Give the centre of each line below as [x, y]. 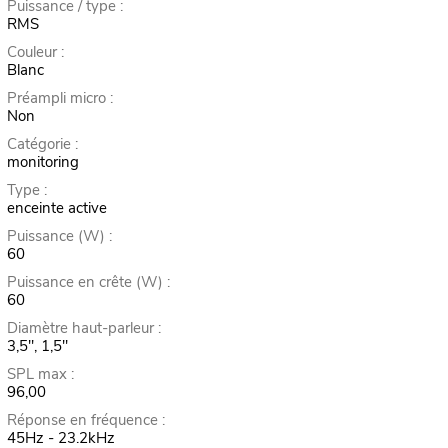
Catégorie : [42, 144]
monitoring [42, 162]
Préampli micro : [59, 98]
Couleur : [35, 52]
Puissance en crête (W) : [88, 282]
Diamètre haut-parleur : [83, 328]
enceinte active [56, 208]
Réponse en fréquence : [85, 420]
